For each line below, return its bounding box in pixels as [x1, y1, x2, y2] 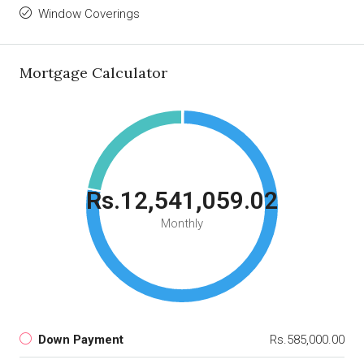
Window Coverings [38, 6, 140, 22]
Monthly [161, 216, 203, 232]
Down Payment [38, 332, 123, 348]
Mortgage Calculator [19, 63, 167, 83]
